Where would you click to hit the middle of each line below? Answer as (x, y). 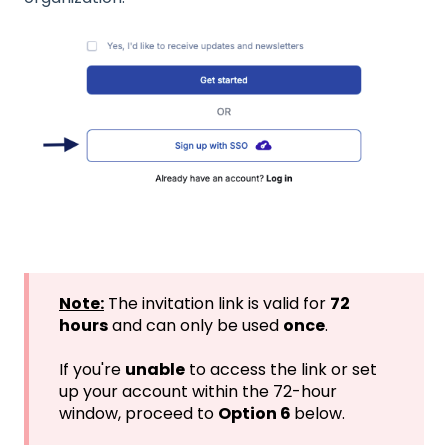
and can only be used (195, 325)
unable (155, 370)
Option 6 (256, 414)
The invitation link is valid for (217, 303)
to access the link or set (281, 370)
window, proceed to (138, 414)
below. (319, 414)
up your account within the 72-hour (198, 392)
